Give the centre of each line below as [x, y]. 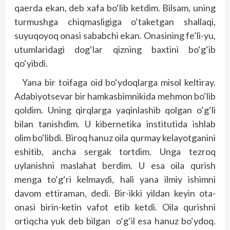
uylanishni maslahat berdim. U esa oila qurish [115, 165]
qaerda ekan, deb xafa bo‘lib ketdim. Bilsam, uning [115, 8]
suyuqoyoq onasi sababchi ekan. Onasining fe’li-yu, [115, 35]
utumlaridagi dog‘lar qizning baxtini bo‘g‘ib [115, 49]
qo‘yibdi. [31, 63]
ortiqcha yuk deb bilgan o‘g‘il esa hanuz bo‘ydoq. [115, 221]
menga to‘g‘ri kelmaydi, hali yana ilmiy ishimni [115, 179]
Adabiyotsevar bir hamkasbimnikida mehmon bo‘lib [115, 96]
